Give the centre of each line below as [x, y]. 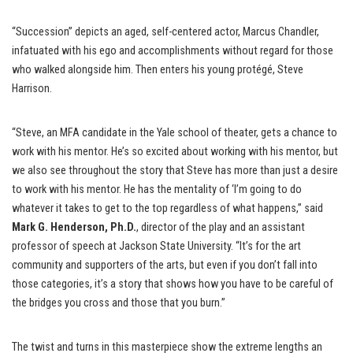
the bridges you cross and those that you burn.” [119, 303]
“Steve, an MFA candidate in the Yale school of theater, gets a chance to [175, 132]
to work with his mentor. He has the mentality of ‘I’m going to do [157, 189]
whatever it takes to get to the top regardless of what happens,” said [167, 208]
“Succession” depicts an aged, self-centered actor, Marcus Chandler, [165, 32]
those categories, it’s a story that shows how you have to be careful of [173, 284]
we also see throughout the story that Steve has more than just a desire [175, 170]
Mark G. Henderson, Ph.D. [74, 227]
